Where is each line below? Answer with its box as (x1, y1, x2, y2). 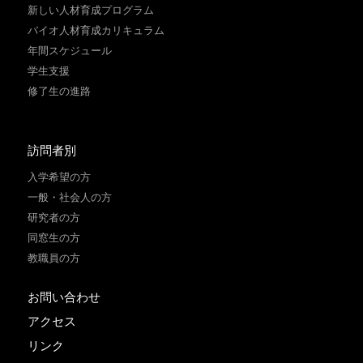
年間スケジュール (28, 43, 113, 58)
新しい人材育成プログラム (28, 2, 155, 17)
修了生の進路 (28, 83, 92, 98)
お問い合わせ (28, 288, 101, 305)
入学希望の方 (28, 169, 92, 184)
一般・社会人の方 (28, 190, 113, 204)
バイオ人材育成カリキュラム (28, 23, 165, 37)
